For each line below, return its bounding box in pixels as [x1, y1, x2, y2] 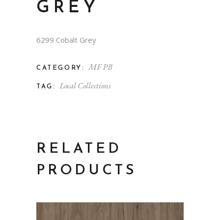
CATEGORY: [36, 64, 85, 71]
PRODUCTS [36, 163, 137, 178]
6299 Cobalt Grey [36, 34, 96, 45]
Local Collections [59, 80, 111, 91]
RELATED [36, 141, 122, 156]
